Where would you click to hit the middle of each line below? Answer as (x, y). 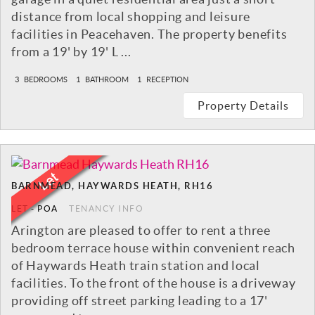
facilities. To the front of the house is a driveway (154, 283)
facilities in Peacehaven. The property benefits (149, 34)
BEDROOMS (45, 80)
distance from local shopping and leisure (131, 17)
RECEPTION (167, 80)
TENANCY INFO (106, 209)
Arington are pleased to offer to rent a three (141, 231)
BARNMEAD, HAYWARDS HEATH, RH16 (112, 186)
